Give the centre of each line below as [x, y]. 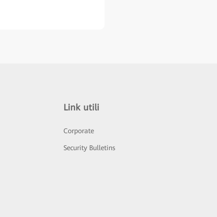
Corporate [79, 131]
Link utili [82, 107]
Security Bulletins [90, 148]
